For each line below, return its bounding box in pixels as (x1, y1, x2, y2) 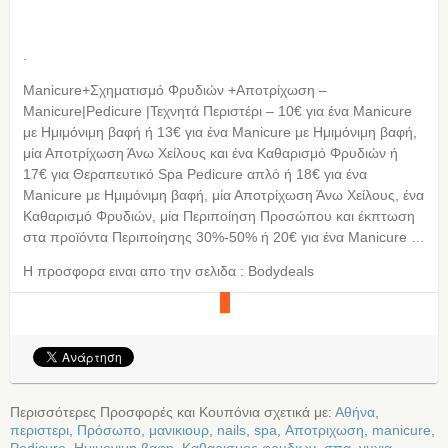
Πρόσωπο (77, 422, 141, 439)
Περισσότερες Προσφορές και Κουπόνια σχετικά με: (10, 404, 335, 421)
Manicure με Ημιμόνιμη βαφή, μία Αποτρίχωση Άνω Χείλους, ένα (22, 187, 424, 204)
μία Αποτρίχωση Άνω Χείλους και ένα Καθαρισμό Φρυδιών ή (22, 145, 398, 162)
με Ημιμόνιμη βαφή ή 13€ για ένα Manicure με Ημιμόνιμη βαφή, (22, 124, 417, 141)
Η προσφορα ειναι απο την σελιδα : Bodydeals (22, 262, 314, 279)
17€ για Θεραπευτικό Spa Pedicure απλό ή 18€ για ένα (22, 166, 367, 183)
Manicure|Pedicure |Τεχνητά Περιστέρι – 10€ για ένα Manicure (22, 103, 412, 120)
